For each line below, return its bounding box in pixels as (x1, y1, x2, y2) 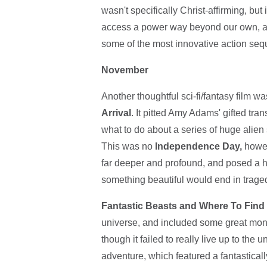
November (101, 65, 148, 76)
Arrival (101, 108, 131, 119)
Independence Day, (154, 141, 242, 152)
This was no (101, 141, 155, 152)
